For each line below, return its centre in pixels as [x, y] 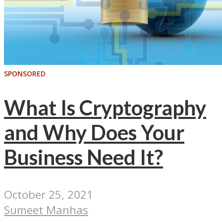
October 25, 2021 [49, 194]
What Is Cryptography [105, 108]
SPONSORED [25, 73]
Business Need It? [83, 157]
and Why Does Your [94, 133]
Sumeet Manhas [46, 210]
